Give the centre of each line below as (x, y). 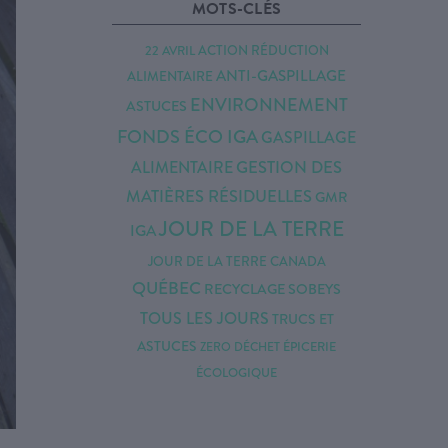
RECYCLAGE (244, 289)
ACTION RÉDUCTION (263, 50)
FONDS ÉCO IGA (187, 137)
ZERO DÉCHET (240, 347)
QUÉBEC (166, 288)
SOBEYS (314, 289)
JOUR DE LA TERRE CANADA (236, 261)
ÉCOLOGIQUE (236, 373)
